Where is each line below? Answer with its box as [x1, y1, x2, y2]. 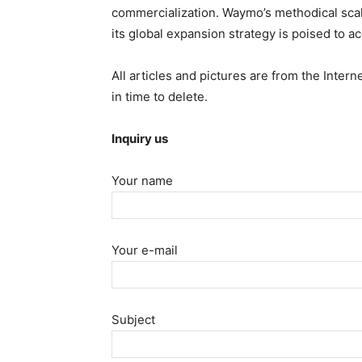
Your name [112, 172, 173, 188]
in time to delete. [112, 88, 208, 104]
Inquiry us [112, 130, 168, 146]
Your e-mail [112, 242, 178, 258]
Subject [112, 311, 155, 327]
